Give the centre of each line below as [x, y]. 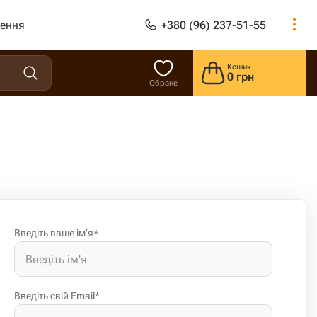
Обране [163, 83]
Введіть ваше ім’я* [56, 233]
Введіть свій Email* [57, 296]
